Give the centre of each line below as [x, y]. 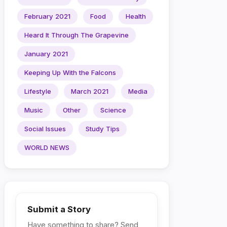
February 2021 [47, 16]
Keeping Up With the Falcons [70, 72]
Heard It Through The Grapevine [77, 35]
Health [136, 16]
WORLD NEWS [47, 147]
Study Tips [103, 129]
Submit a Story [59, 209]
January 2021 [46, 54]
